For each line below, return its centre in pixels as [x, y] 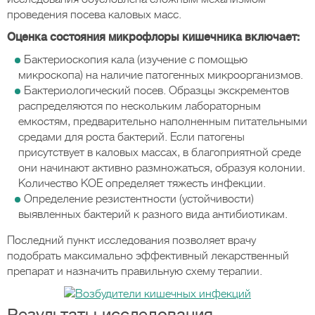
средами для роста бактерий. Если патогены [131, 137]
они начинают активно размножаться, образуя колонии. [162, 168]
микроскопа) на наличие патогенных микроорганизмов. [161, 75]
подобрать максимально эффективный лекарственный [148, 256]
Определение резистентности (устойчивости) [139, 199]
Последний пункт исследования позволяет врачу [131, 240]
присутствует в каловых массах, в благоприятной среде [160, 153]
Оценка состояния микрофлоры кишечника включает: [153, 37]
